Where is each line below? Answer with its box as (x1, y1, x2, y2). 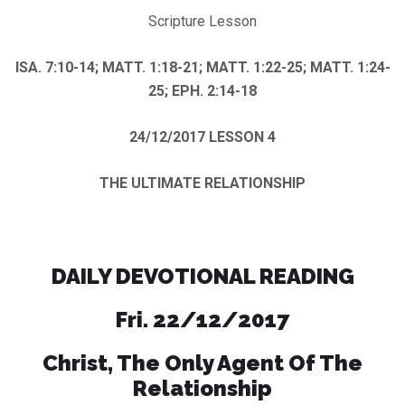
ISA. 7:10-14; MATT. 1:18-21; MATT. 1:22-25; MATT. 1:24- (14, 58, 391, 76)
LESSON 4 (209, 127, 276, 146)
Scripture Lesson (148, 12, 257, 30)
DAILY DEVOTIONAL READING (51, 262, 354, 289)
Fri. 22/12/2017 (116, 306, 289, 333)
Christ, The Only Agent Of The (42, 349, 363, 376)
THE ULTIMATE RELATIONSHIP (99, 174, 306, 192)
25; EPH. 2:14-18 (148, 81, 257, 99)
